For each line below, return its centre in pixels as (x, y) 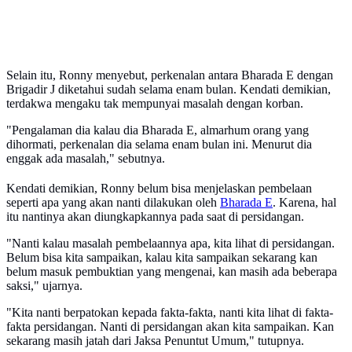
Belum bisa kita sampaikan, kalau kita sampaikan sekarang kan (162, 258)
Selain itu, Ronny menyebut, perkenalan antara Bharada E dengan (170, 75)
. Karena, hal (304, 203)
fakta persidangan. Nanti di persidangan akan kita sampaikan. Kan (170, 327)
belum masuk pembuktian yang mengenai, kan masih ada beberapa (172, 272)
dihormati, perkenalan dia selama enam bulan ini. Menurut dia (159, 145)
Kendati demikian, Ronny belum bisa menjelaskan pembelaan (159, 189)
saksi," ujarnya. (44, 286)
